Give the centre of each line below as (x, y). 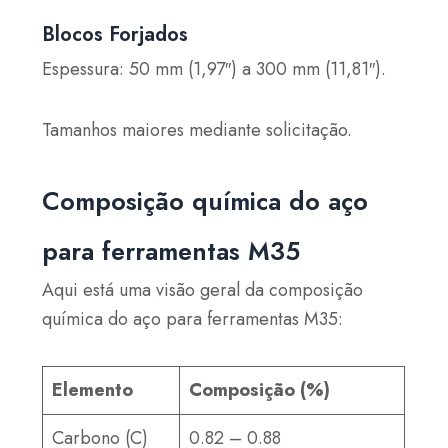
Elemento (93, 389)
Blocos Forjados (115, 35)
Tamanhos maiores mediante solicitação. (197, 129)
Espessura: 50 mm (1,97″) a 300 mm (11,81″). (214, 69)
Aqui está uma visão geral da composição (203, 290)
